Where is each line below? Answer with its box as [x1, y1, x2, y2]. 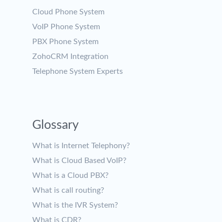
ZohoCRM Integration [32, 53, 109, 60]
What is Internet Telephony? [32, 142, 130, 150]
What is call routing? [32, 186, 104, 194]
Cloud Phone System [32, 8, 105, 16]
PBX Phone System [32, 38, 99, 46]
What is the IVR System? [32, 201, 118, 209]
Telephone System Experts [32, 67, 123, 75]
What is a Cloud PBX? [32, 171, 109, 179]
